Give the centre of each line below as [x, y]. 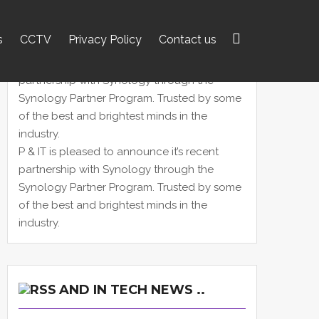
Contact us [188, 40]
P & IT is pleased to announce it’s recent [119, 152]
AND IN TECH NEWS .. [132, 290]
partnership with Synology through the [116, 169]
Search [161, 85]
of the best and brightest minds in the [113, 205]
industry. [39, 223]
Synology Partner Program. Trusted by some [130, 187]
